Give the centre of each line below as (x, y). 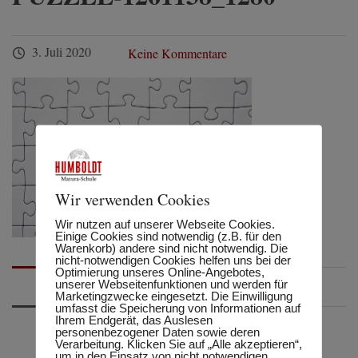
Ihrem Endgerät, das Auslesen (133, 319)
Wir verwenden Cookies (132, 199)
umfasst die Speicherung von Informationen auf (177, 307)
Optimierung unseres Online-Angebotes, (159, 271)
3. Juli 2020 (62, 52)
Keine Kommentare (176, 53)
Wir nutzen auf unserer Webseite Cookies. (165, 223)
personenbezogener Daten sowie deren (157, 331)
